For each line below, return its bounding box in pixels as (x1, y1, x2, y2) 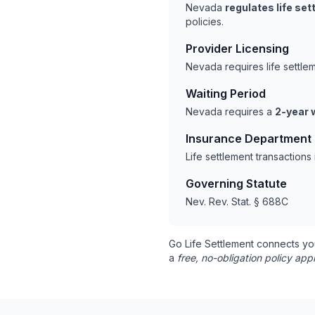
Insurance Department (186, 131, 311, 146)
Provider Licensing (186, 41, 289, 56)
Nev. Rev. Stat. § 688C (186, 195, 288, 207)
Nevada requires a (186, 105, 275, 117)
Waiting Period (186, 86, 266, 101)
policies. (186, 15, 224, 27)
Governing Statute (186, 176, 287, 191)
